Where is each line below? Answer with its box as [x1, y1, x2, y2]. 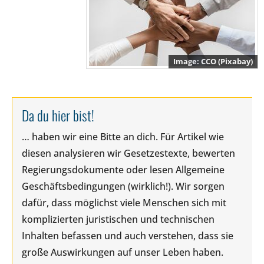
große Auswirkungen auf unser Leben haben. [22, 245, 223, 259]
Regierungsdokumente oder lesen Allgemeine [22, 163, 225, 176]
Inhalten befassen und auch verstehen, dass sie [22, 229, 233, 242]
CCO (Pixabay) [201, 55, 253, 67]
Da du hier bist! [22, 104, 94, 126]
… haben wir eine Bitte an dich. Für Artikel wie [22, 130, 224, 143]
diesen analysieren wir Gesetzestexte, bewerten [22, 146, 235, 160]
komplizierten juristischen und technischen [22, 212, 214, 226]
